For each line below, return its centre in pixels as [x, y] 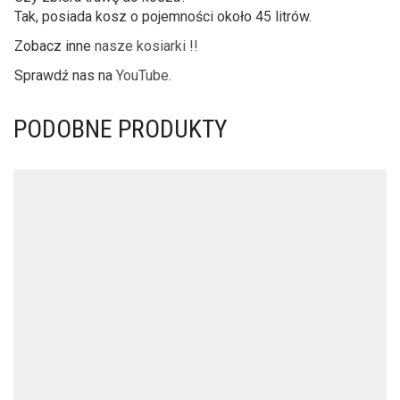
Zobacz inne [54, 46]
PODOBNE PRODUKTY [121, 129]
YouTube [142, 75]
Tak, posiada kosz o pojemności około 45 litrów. [163, 16]
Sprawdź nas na [65, 75]
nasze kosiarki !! [146, 46]
